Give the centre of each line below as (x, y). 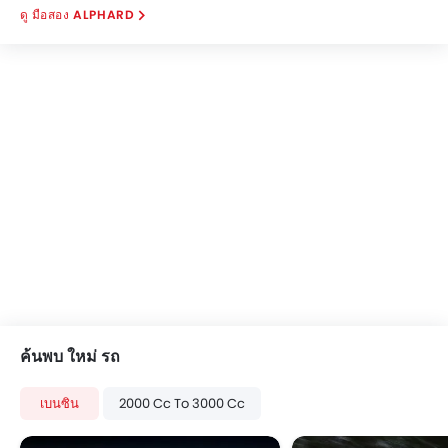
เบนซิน (59, 404)
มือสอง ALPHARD (83, 15)
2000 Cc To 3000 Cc (182, 404)
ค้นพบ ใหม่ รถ (70, 357)
